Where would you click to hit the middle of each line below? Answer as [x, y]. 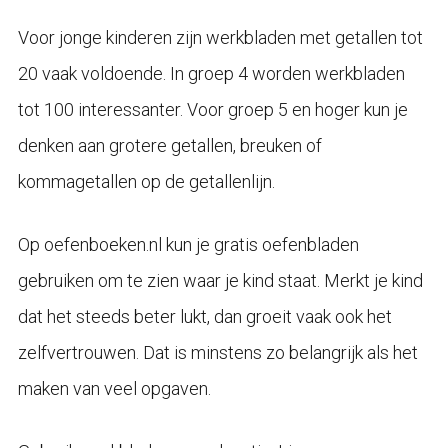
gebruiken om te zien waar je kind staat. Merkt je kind [220, 281]
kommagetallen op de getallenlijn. [146, 182]
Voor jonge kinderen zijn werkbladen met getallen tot [220, 38]
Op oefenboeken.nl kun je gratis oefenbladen [188, 245]
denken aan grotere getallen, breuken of [169, 146]
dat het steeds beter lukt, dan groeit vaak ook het [204, 317]
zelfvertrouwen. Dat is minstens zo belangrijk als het [217, 353]
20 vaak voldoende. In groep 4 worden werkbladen [211, 74]
